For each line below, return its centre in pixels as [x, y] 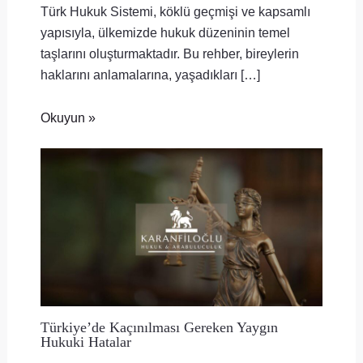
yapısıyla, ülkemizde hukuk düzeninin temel [165, 33]
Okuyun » [68, 117]
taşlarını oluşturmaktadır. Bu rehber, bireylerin [169, 54]
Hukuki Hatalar [85, 342]
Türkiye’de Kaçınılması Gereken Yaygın [159, 327]
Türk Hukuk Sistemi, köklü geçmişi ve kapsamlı [175, 12]
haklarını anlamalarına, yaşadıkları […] [150, 75]
